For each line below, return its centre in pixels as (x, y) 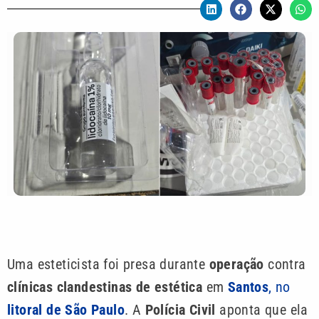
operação (239, 265)
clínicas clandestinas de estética (107, 287)
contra (287, 265)
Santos (248, 287)
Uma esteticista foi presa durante (108, 265)
